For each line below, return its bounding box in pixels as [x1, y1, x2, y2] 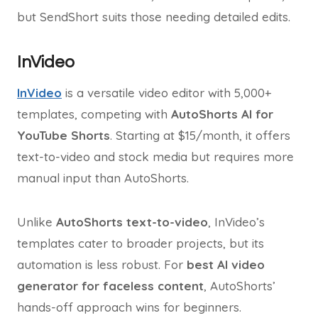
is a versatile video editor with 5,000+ [62, 85, 271, 100]
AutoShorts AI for [171, 106, 273, 121]
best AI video [187, 257, 265, 272]
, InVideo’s [208, 214, 265, 229]
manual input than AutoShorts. [17, 170, 189, 185]
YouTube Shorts [17, 128, 110, 143]
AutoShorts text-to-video [56, 214, 208, 229]
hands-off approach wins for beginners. [17, 300, 241, 314]
